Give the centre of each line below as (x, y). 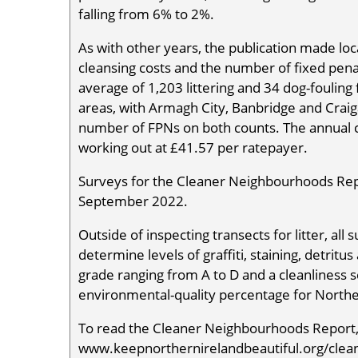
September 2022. (133, 201)
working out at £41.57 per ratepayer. (193, 148)
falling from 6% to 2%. (146, 14)
